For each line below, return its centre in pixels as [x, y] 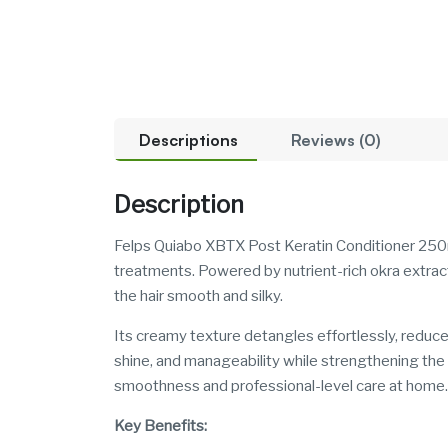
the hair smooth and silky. [198, 296]
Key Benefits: [160, 426]
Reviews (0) [336, 140]
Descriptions [188, 140]
